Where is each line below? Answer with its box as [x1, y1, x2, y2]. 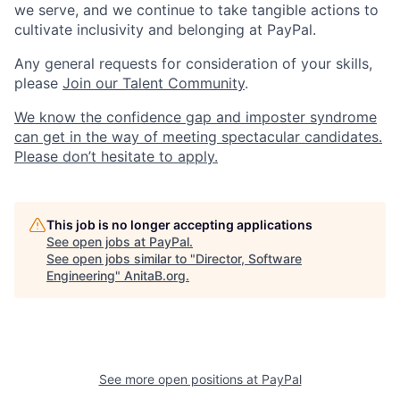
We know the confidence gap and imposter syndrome [14, 108, 377, 126]
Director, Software [196, 251, 302, 266]
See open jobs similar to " [46, 251, 196, 266]
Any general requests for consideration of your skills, [14, 54, 372, 72]
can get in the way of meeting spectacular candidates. [14, 128, 382, 146]
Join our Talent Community [62, 74, 245, 92]
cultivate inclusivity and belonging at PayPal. [14, 21, 316, 38]
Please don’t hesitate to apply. [14, 147, 218, 165]
